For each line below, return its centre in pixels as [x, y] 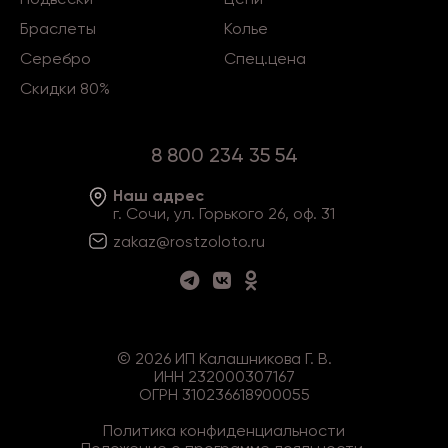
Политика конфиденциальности [224, 431]
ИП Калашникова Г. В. [251, 359]
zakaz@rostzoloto [180, 242]
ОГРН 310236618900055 [224, 395]
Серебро [55, 59]
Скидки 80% [65, 89]
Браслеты [58, 29]
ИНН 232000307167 [224, 377]
